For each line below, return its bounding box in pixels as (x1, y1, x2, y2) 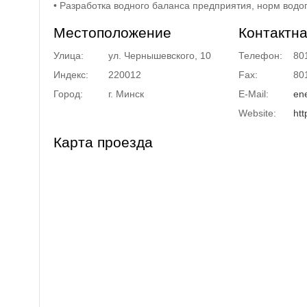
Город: (53, 88, 83, 99)
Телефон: (238, 50, 282, 61)
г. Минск (108, 88, 144, 99)
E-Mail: (238, 88, 269, 99)
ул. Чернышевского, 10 (108, 50, 211, 61)
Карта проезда (53, 134, 153, 150)
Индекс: (53, 69, 88, 80)
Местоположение (53, 25, 171, 40)
